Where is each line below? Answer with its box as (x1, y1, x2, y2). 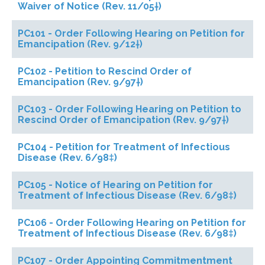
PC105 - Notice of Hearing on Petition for (18, 179, 213, 190)
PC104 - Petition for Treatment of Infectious (18, 141, 230, 153)
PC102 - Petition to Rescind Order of (18, 66, 192, 77)
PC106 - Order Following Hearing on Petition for (18, 217, 246, 228)
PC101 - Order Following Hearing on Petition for (18, 28, 245, 39)
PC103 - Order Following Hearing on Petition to (18, 104, 241, 115)
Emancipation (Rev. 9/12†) (18, 38, 143, 50)
